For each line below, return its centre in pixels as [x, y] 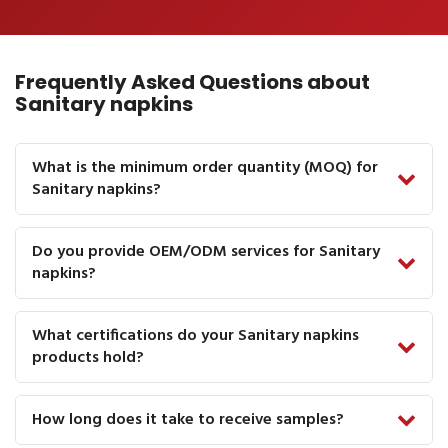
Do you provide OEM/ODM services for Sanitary [206, 251]
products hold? [88, 357]
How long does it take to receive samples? [188, 419]
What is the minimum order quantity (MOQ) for [205, 167]
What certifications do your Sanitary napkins [195, 335]
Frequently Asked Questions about [192, 81]
